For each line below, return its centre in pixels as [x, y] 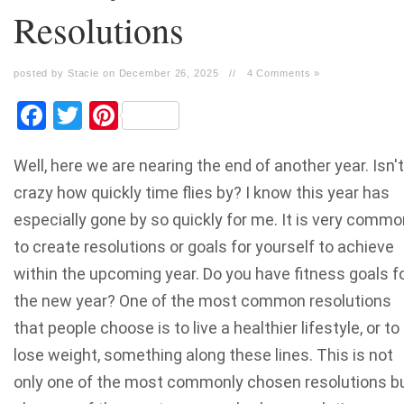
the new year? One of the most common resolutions [202, 301]
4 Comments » [284, 73]
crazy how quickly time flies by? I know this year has [202, 193]
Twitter [127, 115]
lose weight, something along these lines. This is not [203, 355]
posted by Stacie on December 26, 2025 [116, 73]
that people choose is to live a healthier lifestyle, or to [207, 328]
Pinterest [174, 115]
